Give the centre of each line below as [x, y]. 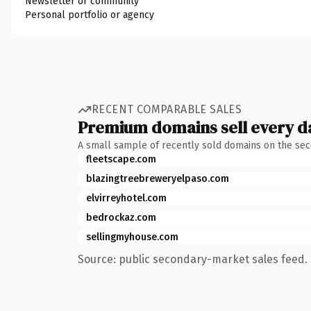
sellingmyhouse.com [132, 237]
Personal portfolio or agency [90, 15]
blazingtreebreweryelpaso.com [158, 178]
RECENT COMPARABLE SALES [167, 109]
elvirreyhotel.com [126, 198]
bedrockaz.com [121, 217]
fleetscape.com [121, 159]
